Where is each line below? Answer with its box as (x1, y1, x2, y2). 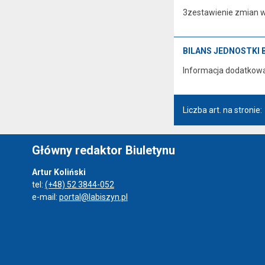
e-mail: (31, 192, 59, 202)
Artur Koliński (31, 167, 86, 177)
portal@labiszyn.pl (59, 192, 128, 202)
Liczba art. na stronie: (182, 105, 262, 115)
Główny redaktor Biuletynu (31, 143, 175, 157)
